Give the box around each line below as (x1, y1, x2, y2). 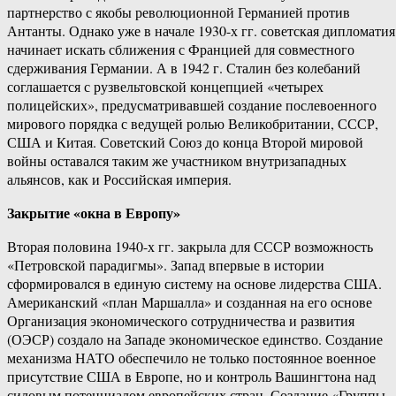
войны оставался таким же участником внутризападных (7, 151, 346, 171)
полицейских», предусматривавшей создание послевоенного (7, 95, 377, 115)
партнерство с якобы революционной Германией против (7, 3, 350, 22)
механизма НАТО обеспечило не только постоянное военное (7, 348, 376, 368)
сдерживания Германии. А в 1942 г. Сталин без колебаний (7, 58, 361, 78)
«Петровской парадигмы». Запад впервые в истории (7, 255, 324, 275)
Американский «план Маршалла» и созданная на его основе (7, 293, 372, 312)
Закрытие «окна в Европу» (7, 202, 180, 224)
